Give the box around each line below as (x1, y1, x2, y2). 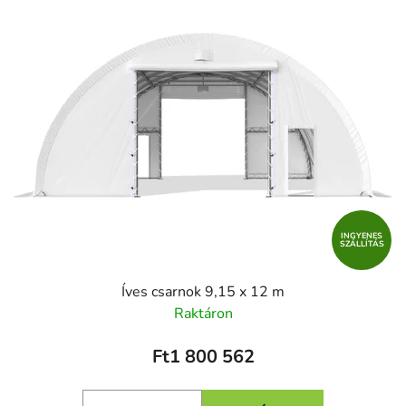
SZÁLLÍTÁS (339, 237, 384, 249)
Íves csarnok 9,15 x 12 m (121, 282, 285, 303)
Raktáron (173, 304, 233, 324)
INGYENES (341, 229, 382, 241)
